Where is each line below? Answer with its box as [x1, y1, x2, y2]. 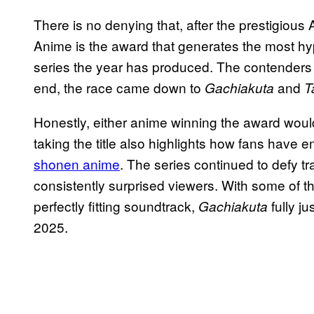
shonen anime [34, 154, 120, 174]
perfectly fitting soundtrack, [34, 196, 198, 216]
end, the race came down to [34, 78, 205, 97]
